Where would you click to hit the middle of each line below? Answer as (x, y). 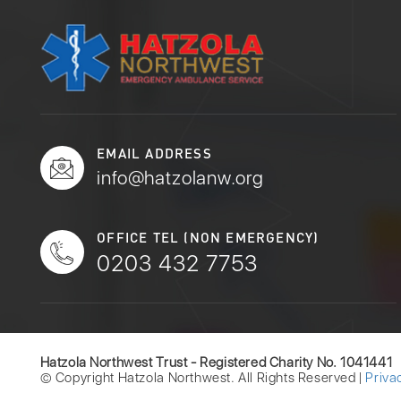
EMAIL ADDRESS (154, 154)
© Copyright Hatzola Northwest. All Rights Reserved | (203, 378)
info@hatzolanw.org (180, 178)
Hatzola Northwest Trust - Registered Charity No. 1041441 (216, 363)
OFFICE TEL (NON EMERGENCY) (208, 238)
